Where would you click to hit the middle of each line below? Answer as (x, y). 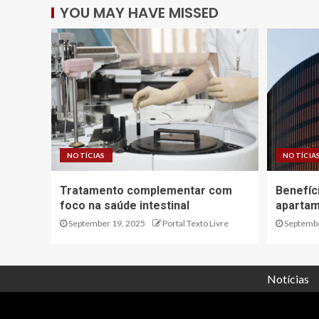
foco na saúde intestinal (125, 205)
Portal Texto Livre (195, 223)
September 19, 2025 (106, 223)
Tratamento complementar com (146, 190)
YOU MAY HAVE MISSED (139, 13)
